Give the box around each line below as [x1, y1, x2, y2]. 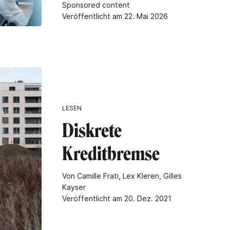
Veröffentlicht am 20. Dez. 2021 [62, 194, 171, 203]
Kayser [62, 182, 86, 191]
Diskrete [62, 119, 122, 142]
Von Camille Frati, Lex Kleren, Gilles [62, 171, 182, 180]
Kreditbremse [62, 142, 160, 165]
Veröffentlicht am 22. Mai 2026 [62, 12, 168, 21]
